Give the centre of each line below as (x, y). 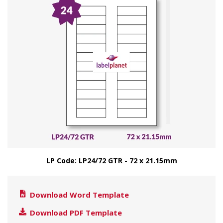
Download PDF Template (75, 213)
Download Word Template (78, 195)
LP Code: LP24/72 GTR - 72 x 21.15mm (111, 161)
